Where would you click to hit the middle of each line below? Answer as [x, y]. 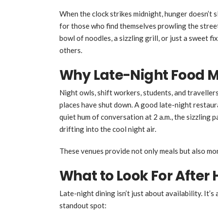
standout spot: [83, 206]
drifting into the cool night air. [108, 129]
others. [71, 50]
